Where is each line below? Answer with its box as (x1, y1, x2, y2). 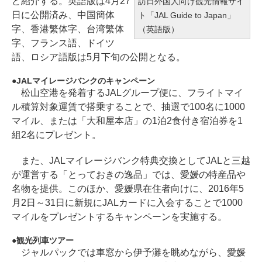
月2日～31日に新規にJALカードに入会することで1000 (12, 198, 243, 208)
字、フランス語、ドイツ (12, 38, 115, 49)
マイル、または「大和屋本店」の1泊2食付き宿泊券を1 (12, 116, 243, 126)
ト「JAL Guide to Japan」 (138, 10, 235, 20)
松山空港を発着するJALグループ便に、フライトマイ (12, 88, 243, 98)
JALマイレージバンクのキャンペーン (16, 76, 155, 86)
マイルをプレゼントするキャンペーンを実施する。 (12, 212, 227, 222)
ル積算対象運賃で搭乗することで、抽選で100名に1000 (12, 102, 245, 112)
